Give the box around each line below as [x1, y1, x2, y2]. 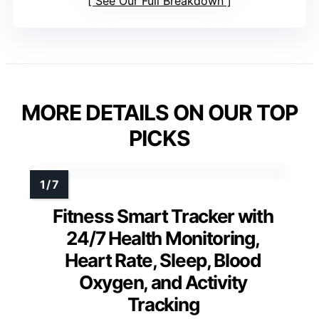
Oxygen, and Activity [79, 271, 247, 293]
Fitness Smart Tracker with [53, 204, 273, 227]
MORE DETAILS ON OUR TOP [21, 99, 298, 125]
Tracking [127, 293, 199, 315]
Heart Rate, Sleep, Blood [65, 249, 261, 271]
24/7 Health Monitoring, [66, 226, 260, 249]
